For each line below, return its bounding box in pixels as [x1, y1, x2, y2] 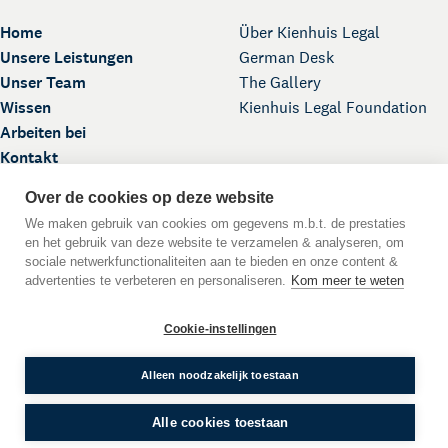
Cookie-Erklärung [280, 418, 402, 440]
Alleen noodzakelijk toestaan [141, 369, 299, 381]
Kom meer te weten [291, 273, 404, 288]
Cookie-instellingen [163, 321, 277, 336]
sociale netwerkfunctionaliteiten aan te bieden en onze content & [25, 254, 398, 269]
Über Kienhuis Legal [239, 22, 380, 44]
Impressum [244, 393, 324, 415]
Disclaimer [204, 418, 280, 440]
